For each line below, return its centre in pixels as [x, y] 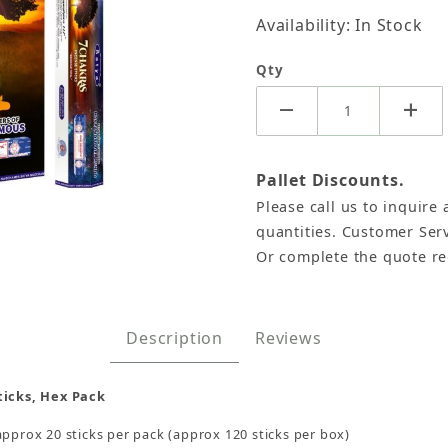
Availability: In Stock [339, 25]
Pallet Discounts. [330, 179]
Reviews [288, 337]
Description [175, 337]
